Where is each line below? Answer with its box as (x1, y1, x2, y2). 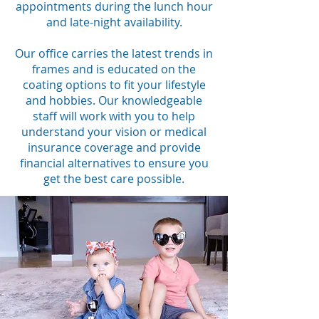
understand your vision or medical (21, 124, 206, 140)
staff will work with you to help (33, 108, 195, 124)
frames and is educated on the (32, 61, 196, 77)
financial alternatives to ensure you (19, 155, 209, 171)
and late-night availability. (46, 14, 182, 30)
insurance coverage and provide (27, 140, 201, 155)
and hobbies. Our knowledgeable (26, 93, 202, 108)
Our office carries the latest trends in (15, 46, 213, 61)
